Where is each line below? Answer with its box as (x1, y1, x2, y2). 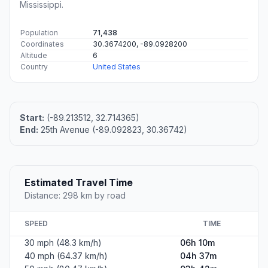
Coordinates (20, 39, 64, 48)
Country (20, 62, 48, 71)
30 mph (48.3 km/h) (25, 237, 102, 248)
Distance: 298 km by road (25, 190, 126, 200)
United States (93, 62, 141, 71)
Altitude (20, 50, 47, 60)
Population (20, 28, 58, 37)
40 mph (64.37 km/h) (25, 250, 108, 261)
